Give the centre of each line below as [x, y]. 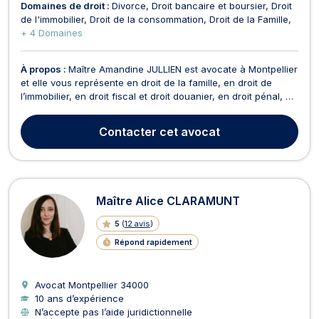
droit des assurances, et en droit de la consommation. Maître [157, 109]
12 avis [137, 223]
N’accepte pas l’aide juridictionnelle [114, 312]
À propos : [45, 69]
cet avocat [188, 131]
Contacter [128, 131]
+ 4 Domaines [52, 32]
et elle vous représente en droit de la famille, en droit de [146, 82]
